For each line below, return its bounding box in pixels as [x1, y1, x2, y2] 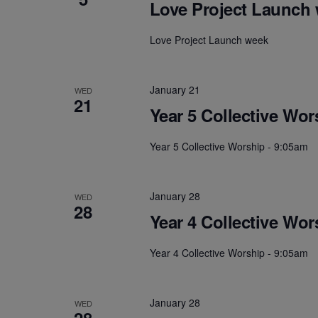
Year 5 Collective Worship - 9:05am [149, 139, 308, 154]
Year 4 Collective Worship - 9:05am [149, 246, 308, 261]
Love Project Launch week [149, 33, 268, 48]
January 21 [149, 82, 200, 97]
